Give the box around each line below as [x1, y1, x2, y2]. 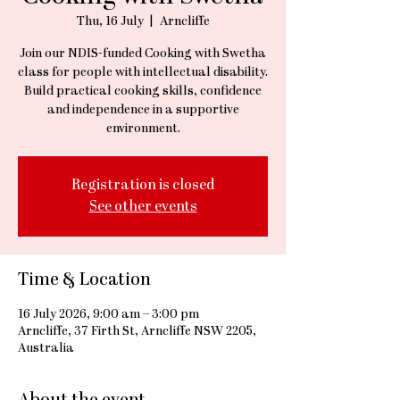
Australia [18, 342, 74, 355]
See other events [88, 199, 197, 215]
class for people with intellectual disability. [18, 66, 268, 79]
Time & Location [18, 271, 151, 290]
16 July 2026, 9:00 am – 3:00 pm [18, 308, 199, 321]
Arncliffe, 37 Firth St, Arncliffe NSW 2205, [18, 325, 256, 338]
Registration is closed [71, 178, 215, 194]
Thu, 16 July [76, 15, 144, 29]
